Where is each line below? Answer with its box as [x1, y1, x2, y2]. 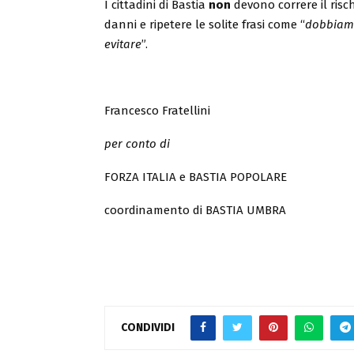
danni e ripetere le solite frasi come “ [104, 17, 305, 32]
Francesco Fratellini [104, 104, 210, 118]
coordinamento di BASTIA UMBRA [104, 203, 286, 217]
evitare [104, 37, 141, 51]
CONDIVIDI [121, 320, 175, 334]
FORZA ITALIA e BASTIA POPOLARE [104, 170, 287, 184]
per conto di [104, 137, 170, 151]
